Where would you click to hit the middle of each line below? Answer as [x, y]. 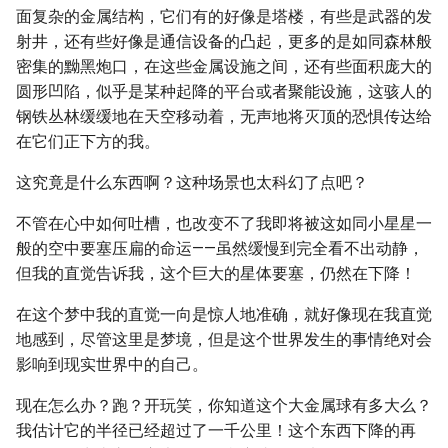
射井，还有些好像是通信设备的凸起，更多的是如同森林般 [224, 41]
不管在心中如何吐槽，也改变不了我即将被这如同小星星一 [224, 223]
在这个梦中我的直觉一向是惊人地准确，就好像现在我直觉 [224, 314]
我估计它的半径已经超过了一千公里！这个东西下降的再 [216, 430]
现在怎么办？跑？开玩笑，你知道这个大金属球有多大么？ [224, 405]
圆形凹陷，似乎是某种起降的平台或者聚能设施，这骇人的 [224, 91]
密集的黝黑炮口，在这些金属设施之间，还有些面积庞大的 [224, 66]
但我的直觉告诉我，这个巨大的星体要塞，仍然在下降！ [216, 273]
